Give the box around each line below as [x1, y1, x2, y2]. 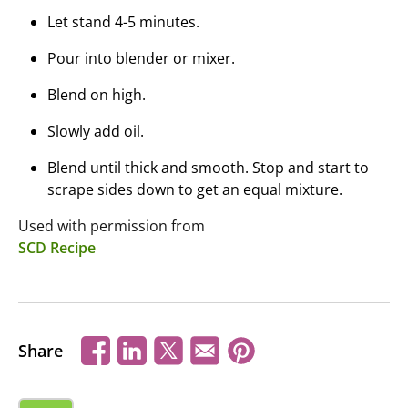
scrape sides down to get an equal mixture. [47, 179, 342, 199]
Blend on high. [47, 85, 146, 105]
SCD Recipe [18, 238, 96, 258]
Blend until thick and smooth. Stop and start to [47, 158, 369, 178]
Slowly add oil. [47, 121, 144, 141]
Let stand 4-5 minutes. [47, 12, 199, 32]
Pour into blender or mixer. [47, 48, 235, 68]
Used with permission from [18, 216, 212, 236]
